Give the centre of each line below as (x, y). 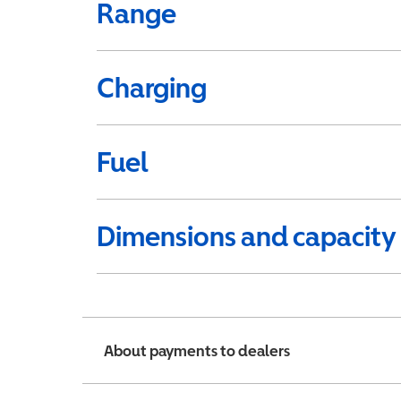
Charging (152, 88)
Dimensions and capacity (247, 236)
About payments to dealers (197, 350)
